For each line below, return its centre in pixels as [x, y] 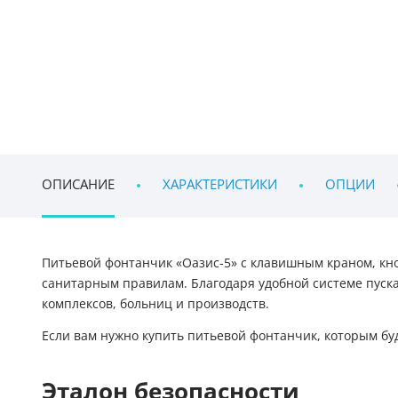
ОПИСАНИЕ [78, 185]
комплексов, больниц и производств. [155, 304]
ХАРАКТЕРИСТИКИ [220, 185]
